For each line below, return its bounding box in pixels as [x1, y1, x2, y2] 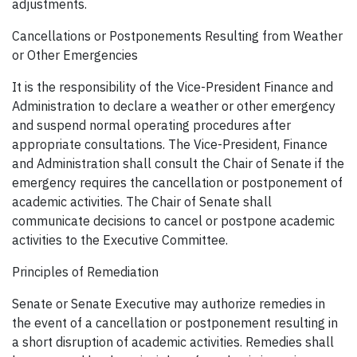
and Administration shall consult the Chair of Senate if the [12, 155, 344, 172]
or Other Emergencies [12, 47, 138, 64]
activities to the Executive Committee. [12, 232, 228, 249]
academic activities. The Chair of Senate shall [12, 194, 272, 210]
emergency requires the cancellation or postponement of [12, 175, 343, 191]
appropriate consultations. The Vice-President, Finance [12, 136, 328, 153]
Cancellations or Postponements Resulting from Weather [12, 28, 343, 45]
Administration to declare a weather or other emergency [12, 98, 335, 115]
